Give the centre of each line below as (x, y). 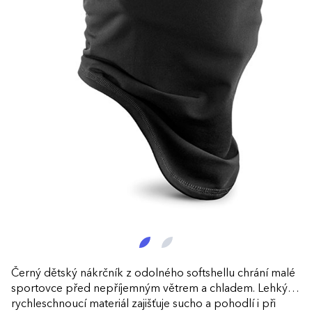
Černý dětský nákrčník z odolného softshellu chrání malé (153, 273)
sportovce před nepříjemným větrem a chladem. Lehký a (154, 289)
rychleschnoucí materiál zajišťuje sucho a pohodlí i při (143, 304)
